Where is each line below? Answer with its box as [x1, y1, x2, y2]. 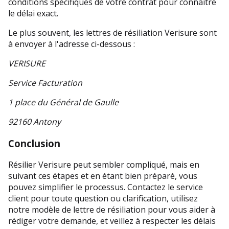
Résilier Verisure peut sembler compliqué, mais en [8, 159, 199, 171]
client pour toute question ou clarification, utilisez [8, 193, 198, 204]
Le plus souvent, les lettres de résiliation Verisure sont [8, 27, 217, 38]
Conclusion [8, 136, 60, 150]
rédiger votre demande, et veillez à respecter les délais [8, 215, 216, 227]
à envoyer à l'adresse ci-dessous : [8, 38, 137, 50]
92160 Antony [8, 116, 61, 127]
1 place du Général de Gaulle [8, 96, 119, 108]
